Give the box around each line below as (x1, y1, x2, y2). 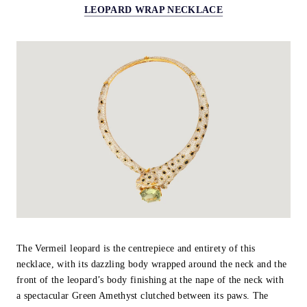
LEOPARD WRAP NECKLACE (84, 5, 223, 16)
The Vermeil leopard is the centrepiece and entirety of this (16, 243, 256, 254)
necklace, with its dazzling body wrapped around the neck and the (16, 259, 287, 270)
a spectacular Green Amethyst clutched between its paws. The (16, 291, 269, 302)
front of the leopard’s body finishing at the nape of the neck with (16, 275, 284, 286)
